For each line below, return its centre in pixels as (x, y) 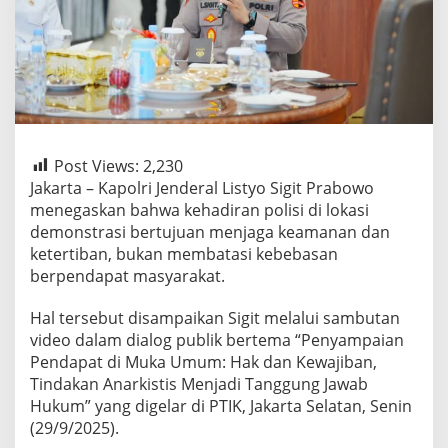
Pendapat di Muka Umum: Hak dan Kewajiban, (203, 362)
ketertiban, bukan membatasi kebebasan (184, 254)
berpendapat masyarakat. (127, 276)
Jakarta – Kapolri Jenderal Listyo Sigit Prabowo (202, 188)
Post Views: (96, 165)
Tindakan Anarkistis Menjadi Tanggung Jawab (199, 384)
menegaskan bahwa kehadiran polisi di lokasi (199, 210)
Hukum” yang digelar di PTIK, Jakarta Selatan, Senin (221, 406)
